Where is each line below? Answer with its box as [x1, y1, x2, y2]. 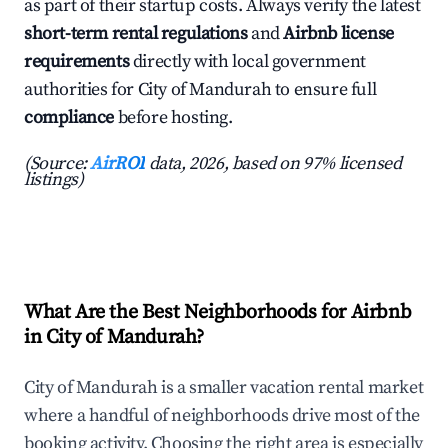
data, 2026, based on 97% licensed [145, 152, 402, 176]
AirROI [90, 152, 146, 176]
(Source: [24, 152, 91, 176]
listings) [24, 168, 84, 192]
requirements [24, 50, 130, 74]
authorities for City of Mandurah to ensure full [24, 78, 377, 102]
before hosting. [114, 106, 233, 130]
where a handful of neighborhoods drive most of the [24, 404, 421, 428]
